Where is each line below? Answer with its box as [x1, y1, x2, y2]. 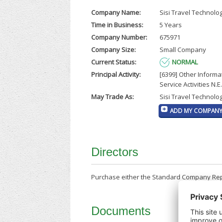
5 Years [159, 20, 182, 30]
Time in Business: [91, 20, 144, 30]
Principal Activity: [91, 70, 141, 79]
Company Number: [91, 33, 148, 42]
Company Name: [91, 8, 141, 17]
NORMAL [171, 57, 198, 67]
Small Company [159, 45, 206, 55]
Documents [91, 204, 151, 218]
